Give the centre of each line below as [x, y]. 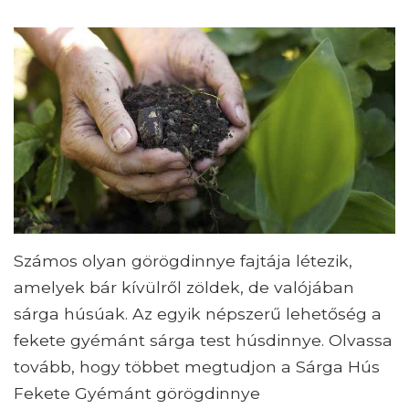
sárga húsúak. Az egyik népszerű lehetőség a [198, 313]
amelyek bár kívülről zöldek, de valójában [184, 287]
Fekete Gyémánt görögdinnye [137, 393]
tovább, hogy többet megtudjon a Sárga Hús [197, 366]
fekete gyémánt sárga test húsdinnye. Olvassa [203, 340]
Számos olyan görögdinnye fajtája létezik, [183, 260]
